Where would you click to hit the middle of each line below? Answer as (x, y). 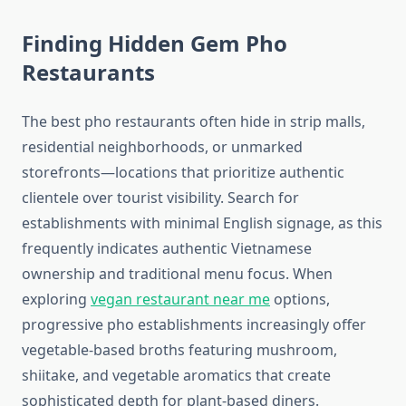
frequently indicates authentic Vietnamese (167, 249)
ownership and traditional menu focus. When (177, 274)
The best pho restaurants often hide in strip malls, (193, 122)
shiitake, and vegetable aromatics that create (176, 376)
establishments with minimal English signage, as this (202, 223)
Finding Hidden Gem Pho (155, 43)
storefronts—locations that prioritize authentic (183, 173)
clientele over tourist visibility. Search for (160, 198)
